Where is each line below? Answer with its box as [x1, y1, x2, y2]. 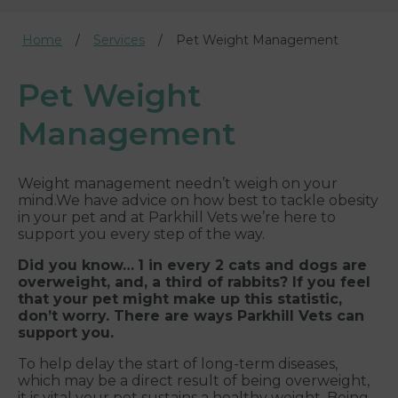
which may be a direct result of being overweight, [18, 372, 370, 390]
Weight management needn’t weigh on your [18, 175, 338, 193]
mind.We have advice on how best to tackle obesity [18, 192, 378, 210]
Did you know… [18, 257, 134, 275]
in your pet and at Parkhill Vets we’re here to [18, 209, 336, 227]
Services [93, 32, 145, 49]
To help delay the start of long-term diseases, [18, 355, 338, 373]
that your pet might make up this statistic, [18, 291, 342, 308]
